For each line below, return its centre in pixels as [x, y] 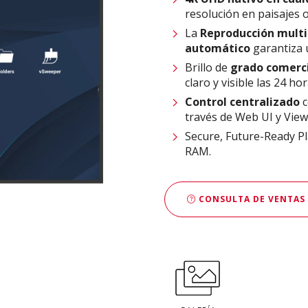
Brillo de [208, 68]
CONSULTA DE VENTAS [251, 199]
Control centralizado [242, 102]
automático [218, 48]
